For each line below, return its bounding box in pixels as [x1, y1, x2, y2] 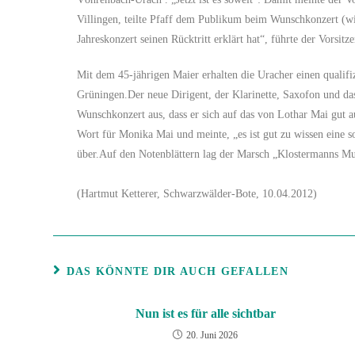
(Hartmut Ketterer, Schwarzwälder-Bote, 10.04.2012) [76, 188, 317, 200]
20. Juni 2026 [186, 330, 239, 341]
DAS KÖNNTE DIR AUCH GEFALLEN [66, 265, 288, 277]
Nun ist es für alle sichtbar [135, 307, 276, 320]
